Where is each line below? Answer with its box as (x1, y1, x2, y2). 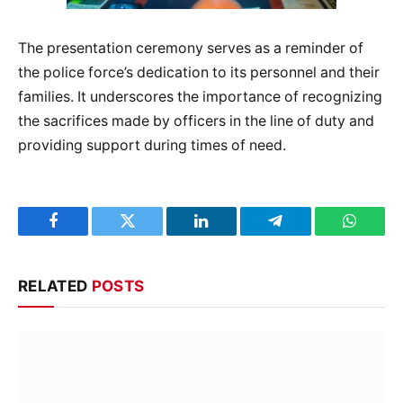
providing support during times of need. (18, 137, 286, 155)
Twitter (126, 226, 174, 243)
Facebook (51, 226, 115, 243)
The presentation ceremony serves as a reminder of (18, 40, 363, 58)
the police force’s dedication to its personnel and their (18, 64, 380, 82)
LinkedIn (200, 226, 260, 243)
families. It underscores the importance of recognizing (18, 88, 382, 106)
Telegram (273, 226, 336, 243)
